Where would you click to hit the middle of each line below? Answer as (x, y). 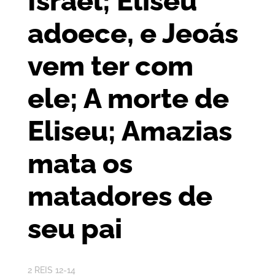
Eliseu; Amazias (130, 131)
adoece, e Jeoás (133, 33)
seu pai (75, 228)
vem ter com (110, 66)
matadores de (120, 196)
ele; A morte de (128, 98)
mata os (80, 163)
